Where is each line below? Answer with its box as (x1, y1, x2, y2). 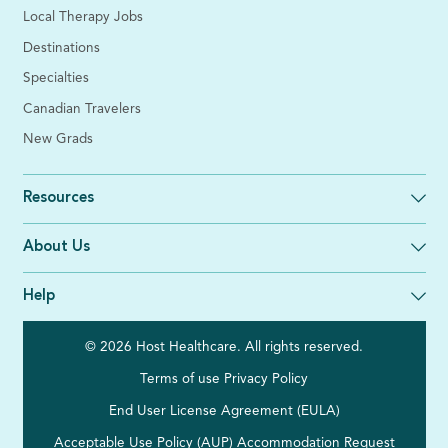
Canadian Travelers (22, 102, 141, 116)
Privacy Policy (224, 372, 308, 386)
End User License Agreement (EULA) (108, 404, 340, 418)
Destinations (22, 41, 100, 55)
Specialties (22, 72, 89, 85)
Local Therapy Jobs (22, 11, 143, 24)
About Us (22, 239, 90, 255)
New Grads (22, 133, 93, 146)
